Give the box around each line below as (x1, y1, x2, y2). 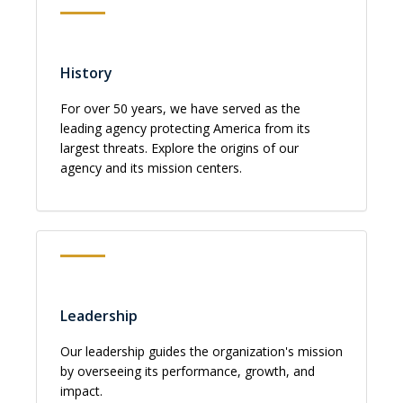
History (60, 63, 112, 83)
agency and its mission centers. (60, 159, 242, 176)
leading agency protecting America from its (60, 120, 310, 137)
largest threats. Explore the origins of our (60, 139, 299, 157)
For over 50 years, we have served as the (60, 100, 300, 117)
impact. (60, 382, 103, 399)
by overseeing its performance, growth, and (60, 363, 315, 380)
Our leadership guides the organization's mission (60, 343, 343, 360)
